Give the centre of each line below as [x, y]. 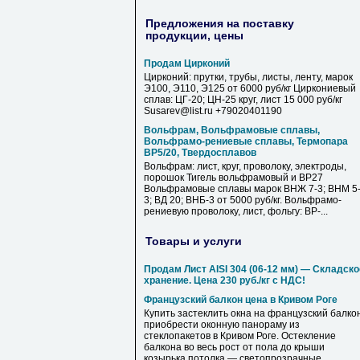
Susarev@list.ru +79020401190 [213, 111]
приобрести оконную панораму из [222, 325]
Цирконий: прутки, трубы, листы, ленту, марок [248, 77]
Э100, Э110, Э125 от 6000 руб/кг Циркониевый [250, 88]
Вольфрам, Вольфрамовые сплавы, [232, 130]
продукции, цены [194, 35]
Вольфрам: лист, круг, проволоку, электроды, [245, 166]
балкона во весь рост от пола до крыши [234, 347]
